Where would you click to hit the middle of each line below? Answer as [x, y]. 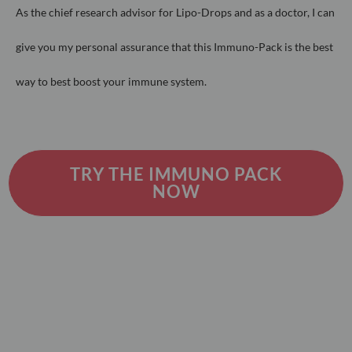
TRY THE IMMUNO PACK [176, 174]
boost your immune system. [140, 81]
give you [36, 46]
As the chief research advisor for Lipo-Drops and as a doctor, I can [175, 12]
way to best [43, 81]
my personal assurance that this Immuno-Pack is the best [196, 46]
